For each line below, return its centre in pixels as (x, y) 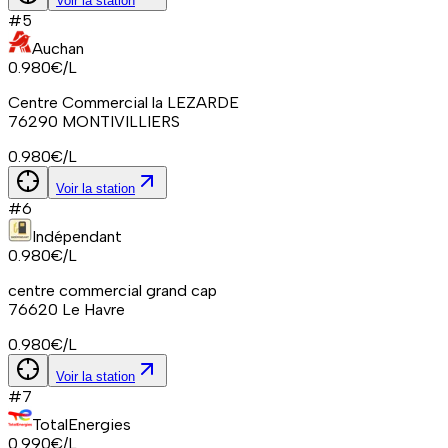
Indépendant (77, 236)
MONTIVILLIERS (121, 121)
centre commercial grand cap (112, 290)
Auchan (58, 48)
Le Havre (93, 309)
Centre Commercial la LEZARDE (123, 102)
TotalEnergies (81, 424)
